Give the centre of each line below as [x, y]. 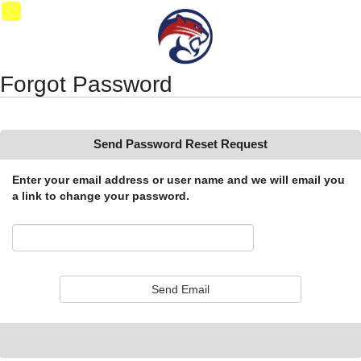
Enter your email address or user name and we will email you [178, 180]
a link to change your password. [101, 196]
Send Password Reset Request [180, 144]
